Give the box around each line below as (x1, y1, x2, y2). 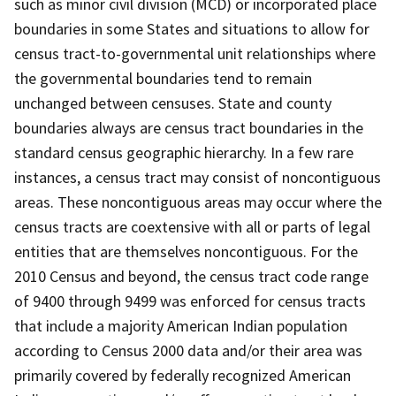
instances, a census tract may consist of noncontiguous (14, 166, 381, 187)
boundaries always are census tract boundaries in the (14, 117, 363, 138)
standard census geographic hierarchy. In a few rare (14, 141, 354, 163)
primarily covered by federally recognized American (14, 364, 351, 385)
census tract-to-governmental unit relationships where (14, 42, 376, 64)
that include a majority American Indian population (14, 315, 347, 336)
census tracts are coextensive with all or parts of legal (14, 216, 370, 237)
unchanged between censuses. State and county (14, 92, 331, 113)
